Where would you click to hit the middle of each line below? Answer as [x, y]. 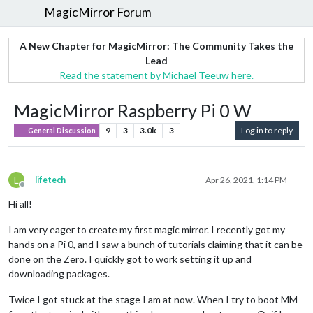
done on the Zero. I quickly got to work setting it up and [130, 259]
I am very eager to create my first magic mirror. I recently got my [147, 229]
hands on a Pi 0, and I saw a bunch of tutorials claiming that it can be [155, 244]
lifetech [50, 180]
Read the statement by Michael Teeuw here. [156, 75]
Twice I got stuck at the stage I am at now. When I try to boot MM [153, 299]
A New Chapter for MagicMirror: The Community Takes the [156, 45]
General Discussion [61, 130]
